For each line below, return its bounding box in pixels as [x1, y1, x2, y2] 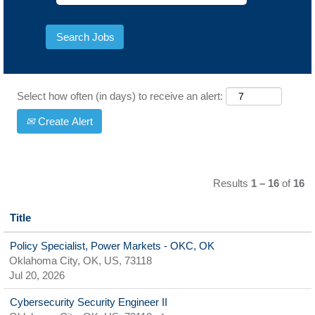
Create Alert [35, 115, 93, 127]
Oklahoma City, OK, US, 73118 [9, 255, 152, 266]
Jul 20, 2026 [9, 269, 65, 281]
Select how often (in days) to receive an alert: [17, 90, 223, 102]
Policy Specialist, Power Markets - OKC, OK [10, 240, 214, 252]
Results [213, 177, 251, 189]
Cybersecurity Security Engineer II [10, 296, 167, 308]
